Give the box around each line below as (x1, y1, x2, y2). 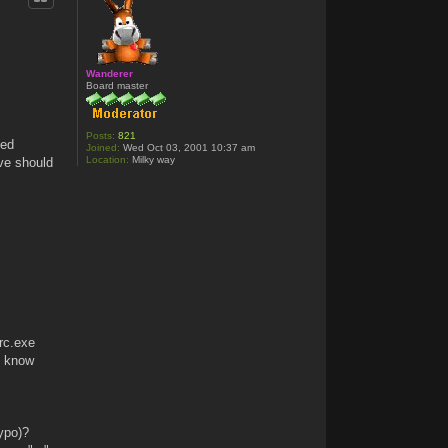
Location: (86, 154, 130, 166)
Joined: (86, 142, 121, 154)
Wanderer (86, 68, 134, 80)
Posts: (86, 130, 116, 142)
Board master (86, 80, 149, 92)
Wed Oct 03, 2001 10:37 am (120, 142, 256, 154)
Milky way (129, 154, 176, 166)
